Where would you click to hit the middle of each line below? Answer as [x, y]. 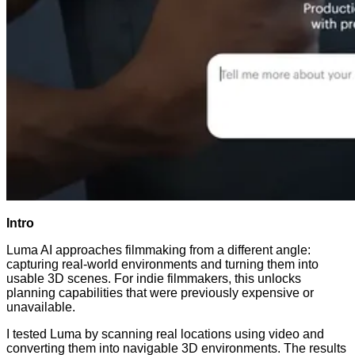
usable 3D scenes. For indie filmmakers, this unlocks [154, 279]
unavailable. [41, 307]
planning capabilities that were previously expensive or [160, 293]
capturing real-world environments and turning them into [162, 265]
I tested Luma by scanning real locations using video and [165, 334]
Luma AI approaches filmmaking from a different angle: [158, 250]
